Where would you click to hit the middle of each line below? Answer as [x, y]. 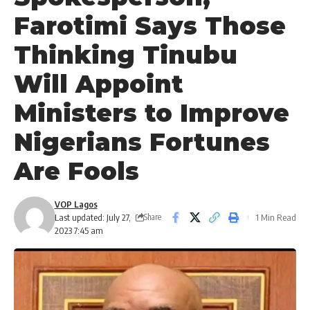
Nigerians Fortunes [142, 142]
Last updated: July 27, [92, 217]
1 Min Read [276, 217]
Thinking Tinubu [126, 55]
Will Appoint [99, 84]
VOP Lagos [76, 204]
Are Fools [76, 171]
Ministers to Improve [152, 113]
